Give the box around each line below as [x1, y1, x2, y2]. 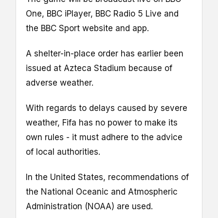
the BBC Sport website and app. [26, 23, 149, 33]
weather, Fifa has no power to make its [26, 117, 178, 127]
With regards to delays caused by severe [26, 103, 187, 113]
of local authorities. [26, 146, 100, 157]
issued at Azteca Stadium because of [26, 63, 172, 73]
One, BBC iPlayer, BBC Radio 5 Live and [26, 8, 179, 18]
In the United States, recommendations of [26, 172, 189, 182]
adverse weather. [26, 77, 93, 88]
